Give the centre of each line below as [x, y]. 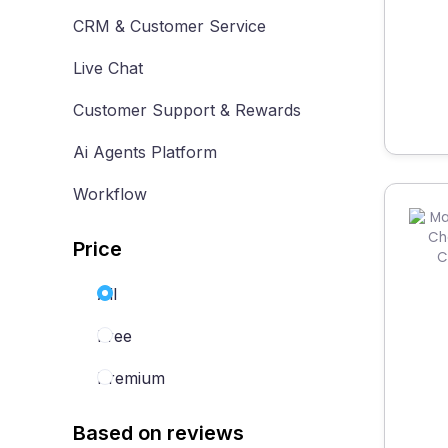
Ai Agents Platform [145, 152]
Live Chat [108, 68]
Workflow [110, 194]
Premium [131, 378]
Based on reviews [158, 432]
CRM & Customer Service [169, 26]
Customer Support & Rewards [187, 110]
